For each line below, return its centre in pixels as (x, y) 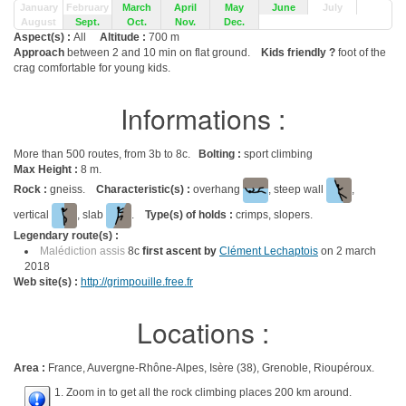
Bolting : (221, 154)
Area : (31, 368)
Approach (40, 53)
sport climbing (278, 154)
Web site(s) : (47, 282)
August (39, 22)
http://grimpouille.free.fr (137, 282)
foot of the (361, 53)
